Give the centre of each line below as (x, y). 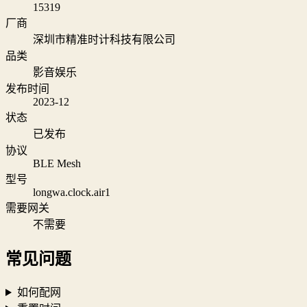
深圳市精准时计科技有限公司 (104, 40)
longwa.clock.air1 (72, 193)
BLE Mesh (57, 164)
